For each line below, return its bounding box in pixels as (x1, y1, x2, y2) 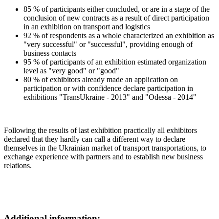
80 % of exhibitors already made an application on (23, 75, 178, 84)
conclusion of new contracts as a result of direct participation (23, 13, 209, 22)
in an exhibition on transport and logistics (23, 22, 150, 31)
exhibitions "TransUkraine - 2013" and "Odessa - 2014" (23, 92, 197, 101)
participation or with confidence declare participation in (23, 84, 193, 92)
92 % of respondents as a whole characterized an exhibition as (23, 31, 214, 40)
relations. (4, 161, 32, 170)
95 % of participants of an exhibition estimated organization (23, 57, 206, 66)
